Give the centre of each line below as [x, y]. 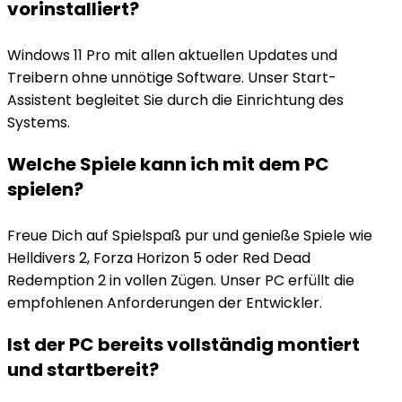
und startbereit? [83, 370]
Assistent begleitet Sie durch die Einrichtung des [175, 100]
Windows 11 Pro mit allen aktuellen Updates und [172, 55]
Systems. [39, 122]
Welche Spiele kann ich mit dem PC [168, 164]
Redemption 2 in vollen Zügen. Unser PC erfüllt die [181, 280]
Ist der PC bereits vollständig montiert [184, 345]
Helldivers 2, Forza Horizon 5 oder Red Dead [159, 258]
